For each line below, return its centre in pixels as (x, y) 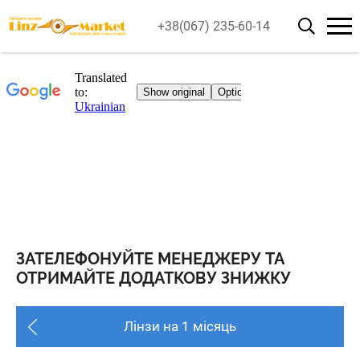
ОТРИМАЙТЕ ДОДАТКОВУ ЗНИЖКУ (153, 278)
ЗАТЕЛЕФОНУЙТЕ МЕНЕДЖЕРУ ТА (150, 259)
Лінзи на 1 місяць (180, 326)
